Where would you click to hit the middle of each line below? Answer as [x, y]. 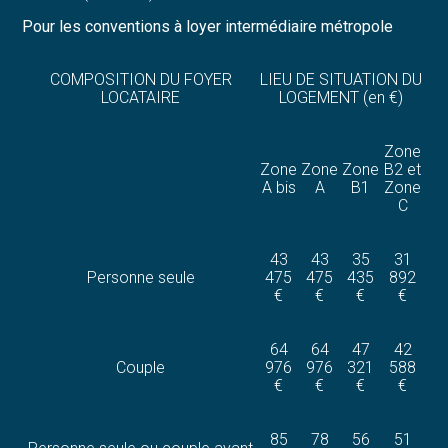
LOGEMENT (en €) [341, 98]
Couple [141, 368]
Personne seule [140, 278]
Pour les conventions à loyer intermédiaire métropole [208, 27]
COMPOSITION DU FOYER [140, 80]
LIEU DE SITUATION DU [341, 80]
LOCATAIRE [141, 98]
